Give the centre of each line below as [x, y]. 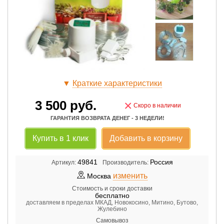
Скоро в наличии [157, 105]
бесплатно [112, 195]
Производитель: [125, 162]
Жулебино [112, 209]
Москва [100, 176]
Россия [161, 162]
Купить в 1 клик [60, 138]
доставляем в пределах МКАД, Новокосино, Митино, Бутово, [112, 202]
